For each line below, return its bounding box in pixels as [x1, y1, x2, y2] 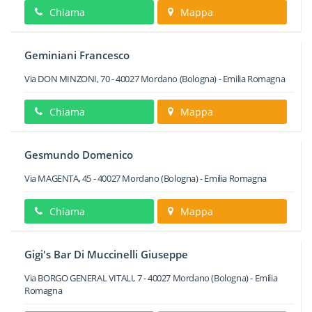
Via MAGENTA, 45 [24, 172, 91, 185]
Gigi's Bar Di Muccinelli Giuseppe [24, 247, 188, 261]
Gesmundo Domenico [24, 148, 133, 162]
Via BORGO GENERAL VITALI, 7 [24, 272, 142, 284]
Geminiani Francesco [24, 48, 130, 62]
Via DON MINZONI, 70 [24, 72, 110, 85]
